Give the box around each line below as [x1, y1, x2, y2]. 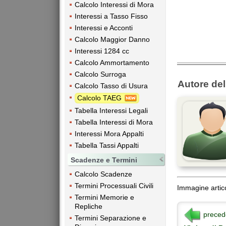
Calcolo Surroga [75, 70, 126, 78]
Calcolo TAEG [77, 93, 124, 102]
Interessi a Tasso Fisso [75, 12, 148, 20]
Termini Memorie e [75, 193, 134, 202]
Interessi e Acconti [75, 23, 133, 32]
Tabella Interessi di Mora [75, 118, 153, 127]
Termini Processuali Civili [75, 182, 153, 190]
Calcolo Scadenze [75, 170, 132, 179]
